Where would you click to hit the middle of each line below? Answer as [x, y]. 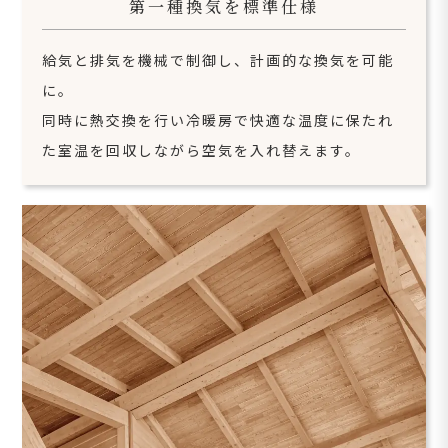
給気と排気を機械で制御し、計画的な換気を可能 [218, 59]
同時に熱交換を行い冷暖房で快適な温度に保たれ [218, 119]
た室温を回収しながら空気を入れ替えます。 [202, 149]
